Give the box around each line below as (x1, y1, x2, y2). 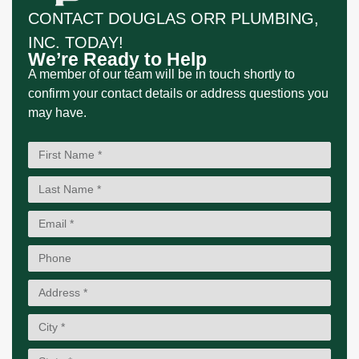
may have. (28, 105, 87, 119)
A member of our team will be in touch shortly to (28, 67, 295, 81)
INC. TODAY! (28, 33, 123, 51)
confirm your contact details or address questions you (28, 86, 329, 100)
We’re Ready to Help (28, 48, 207, 70)
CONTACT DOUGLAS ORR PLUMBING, (28, 9, 319, 27)
